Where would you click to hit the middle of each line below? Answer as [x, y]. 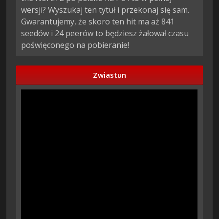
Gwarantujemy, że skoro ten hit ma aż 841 [98, 22]
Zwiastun [109, 75]
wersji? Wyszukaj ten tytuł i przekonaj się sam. [105, 10]
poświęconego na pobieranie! [75, 45]
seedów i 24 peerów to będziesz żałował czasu [105, 33]
